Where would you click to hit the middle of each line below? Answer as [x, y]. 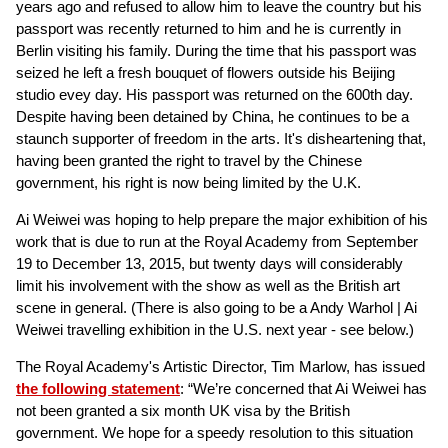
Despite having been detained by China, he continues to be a [212, 116]
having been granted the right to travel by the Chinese [189, 160]
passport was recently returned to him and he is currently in [208, 28]
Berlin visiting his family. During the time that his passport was [216, 50]
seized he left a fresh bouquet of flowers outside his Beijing [205, 72]
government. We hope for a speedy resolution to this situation [214, 432]
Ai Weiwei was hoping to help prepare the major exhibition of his [222, 219]
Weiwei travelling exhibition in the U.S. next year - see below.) [215, 329]
